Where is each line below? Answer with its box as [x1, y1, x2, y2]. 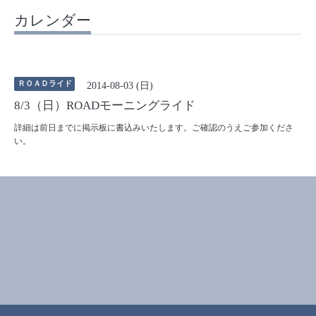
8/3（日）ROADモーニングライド [14, 99, 195, 113]
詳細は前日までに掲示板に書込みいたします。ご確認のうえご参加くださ [14, 122, 293, 133]
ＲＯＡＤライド [17, 79, 72, 87]
